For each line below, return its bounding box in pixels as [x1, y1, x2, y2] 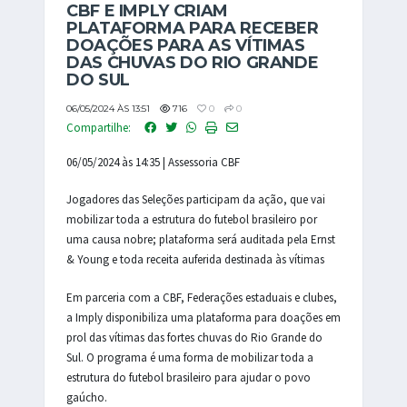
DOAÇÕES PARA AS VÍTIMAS [66, 35, 305, 55]
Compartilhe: [66, 119, 131, 135]
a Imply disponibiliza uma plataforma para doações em [66, 309, 341, 325]
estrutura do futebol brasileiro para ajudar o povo [66, 369, 311, 385]
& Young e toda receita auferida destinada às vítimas [66, 252, 324, 268]
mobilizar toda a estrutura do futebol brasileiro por [66, 212, 317, 228]
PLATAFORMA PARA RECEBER [66, 18, 319, 38]
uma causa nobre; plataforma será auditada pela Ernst [66, 232, 335, 248]
